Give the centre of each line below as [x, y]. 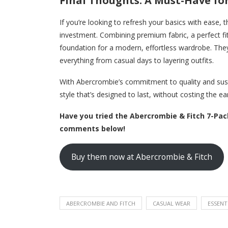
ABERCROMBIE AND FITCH [101, 203]
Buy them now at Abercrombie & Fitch [141, 157]
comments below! [92, 128]
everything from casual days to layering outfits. [137, 60]
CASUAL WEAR [172, 203]
